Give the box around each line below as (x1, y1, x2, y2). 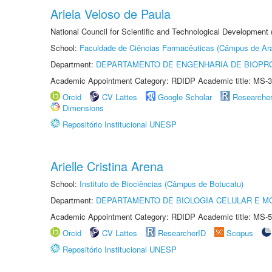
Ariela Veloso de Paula (50, 5, 171, 22)
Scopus (226, 227, 253, 239)
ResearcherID (158, 227, 208, 239)
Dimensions (63, 102, 104, 114)
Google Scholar (158, 91, 212, 103)
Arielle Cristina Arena (50, 157, 163, 175)
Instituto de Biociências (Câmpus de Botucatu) (80, 178, 243, 189)
